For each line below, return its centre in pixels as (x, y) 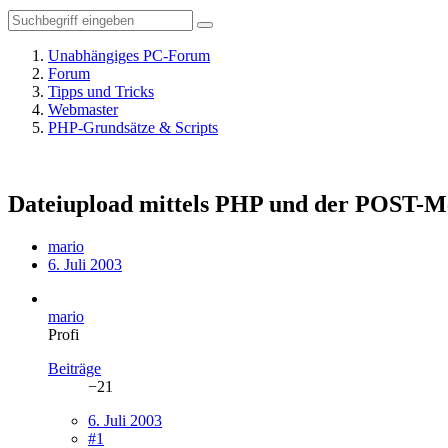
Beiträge (74, 368)
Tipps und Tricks (101, 91)
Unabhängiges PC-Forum (129, 55)
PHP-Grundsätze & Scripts (133, 127)
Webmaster (83, 109)
